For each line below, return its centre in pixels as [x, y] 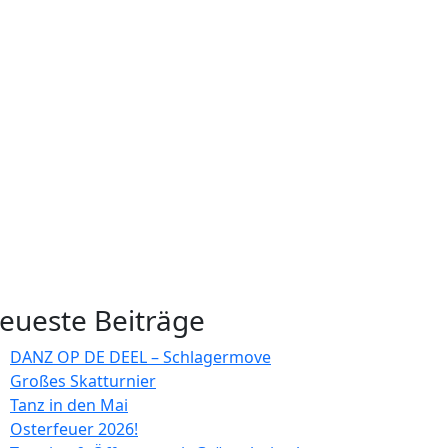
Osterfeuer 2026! [74, 429]
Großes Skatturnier [83, 381]
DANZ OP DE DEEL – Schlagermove [140, 357]
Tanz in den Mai [69, 405]
